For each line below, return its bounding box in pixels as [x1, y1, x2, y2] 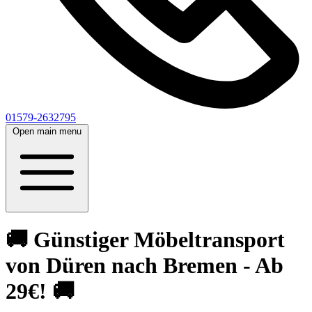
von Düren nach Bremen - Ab [6, 253, 283, 279]
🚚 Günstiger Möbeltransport [6, 227, 285, 253]
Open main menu [13, 126, 81, 136]
